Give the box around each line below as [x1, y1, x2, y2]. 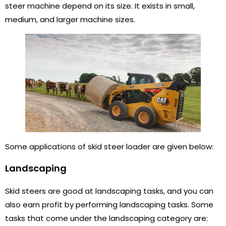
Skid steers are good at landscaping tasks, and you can [5, 185, 213, 196]
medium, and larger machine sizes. [5, 14, 135, 25]
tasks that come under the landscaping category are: [5, 212, 208, 223]
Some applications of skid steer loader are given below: [5, 141, 213, 152]
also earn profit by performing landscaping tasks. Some [5, 199, 213, 210]
